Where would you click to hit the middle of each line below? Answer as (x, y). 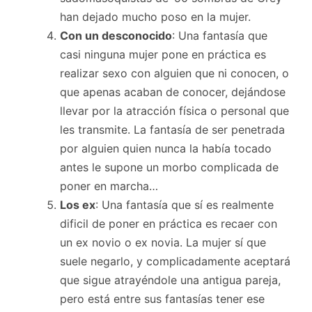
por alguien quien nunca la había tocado (166, 148)
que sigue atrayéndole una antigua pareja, (170, 280)
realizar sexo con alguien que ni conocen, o (174, 73)
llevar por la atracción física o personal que (174, 110)
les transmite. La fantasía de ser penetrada (172, 129)
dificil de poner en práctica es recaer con (169, 223)
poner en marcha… (109, 186)
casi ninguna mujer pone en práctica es (163, 54)
